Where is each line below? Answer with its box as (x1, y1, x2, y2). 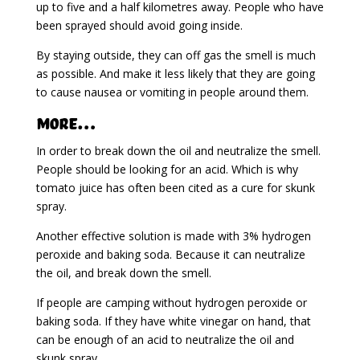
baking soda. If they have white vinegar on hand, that (35, 313, 311, 329)
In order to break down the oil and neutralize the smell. (35, 142, 321, 158)
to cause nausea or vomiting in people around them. (35, 84, 309, 100)
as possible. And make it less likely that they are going (35, 65, 315, 81)
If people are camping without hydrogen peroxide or (35, 294, 307, 310)
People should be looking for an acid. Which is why (35, 161, 298, 177)
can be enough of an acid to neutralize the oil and (35, 331, 294, 347)
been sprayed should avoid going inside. (35, 17, 243, 33)
